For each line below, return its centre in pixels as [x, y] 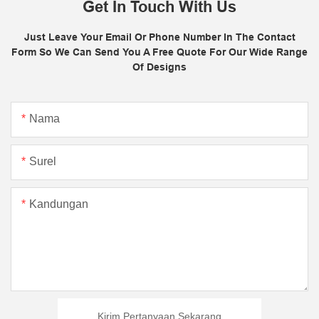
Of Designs [159, 67]
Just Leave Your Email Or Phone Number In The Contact [159, 37]
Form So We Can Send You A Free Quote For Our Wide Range [159, 52]
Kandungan [59, 204]
